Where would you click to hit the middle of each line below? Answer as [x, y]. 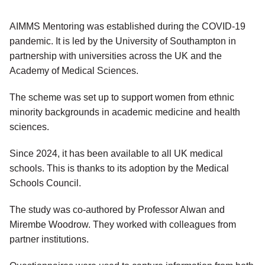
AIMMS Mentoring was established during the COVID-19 [127, 27]
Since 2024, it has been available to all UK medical [116, 154]
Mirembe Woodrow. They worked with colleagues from [123, 225]
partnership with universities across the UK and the [116, 56]
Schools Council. [45, 183]
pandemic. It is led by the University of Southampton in [123, 41]
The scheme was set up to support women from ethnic [122, 98]
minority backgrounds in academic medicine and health [125, 112]
